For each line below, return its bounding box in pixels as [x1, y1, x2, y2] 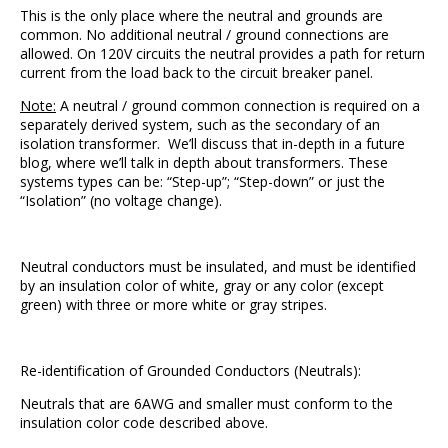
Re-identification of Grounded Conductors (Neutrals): [20, 361, 361, 380]
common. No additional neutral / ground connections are [20, 25, 389, 44]
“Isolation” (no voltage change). [20, 191, 222, 210]
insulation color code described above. [20, 413, 268, 432]
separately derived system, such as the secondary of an [20, 115, 380, 134]
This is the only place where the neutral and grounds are [20, 6, 383, 25]
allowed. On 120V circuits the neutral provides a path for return [20, 44, 425, 63]
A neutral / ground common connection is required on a [56, 96, 420, 115]
